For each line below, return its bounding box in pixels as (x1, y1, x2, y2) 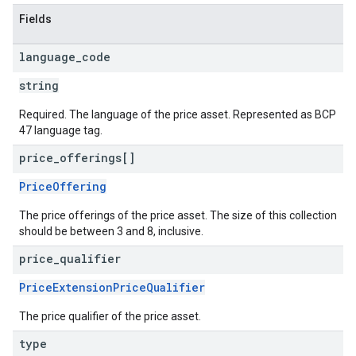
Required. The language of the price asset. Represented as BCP (19, 108, 336, 121)
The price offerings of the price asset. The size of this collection (19, 209, 337, 222)
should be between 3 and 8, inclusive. (19, 225, 203, 238)
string (19, 78, 59, 93)
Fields (19, 13, 52, 25)
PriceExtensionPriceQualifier (19, 280, 205, 295)
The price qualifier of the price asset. (19, 310, 201, 323)
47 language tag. (19, 124, 103, 137)
